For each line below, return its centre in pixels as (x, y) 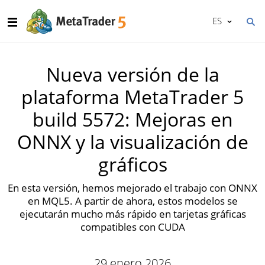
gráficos (132, 164)
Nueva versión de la (132, 74)
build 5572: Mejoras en (132, 119)
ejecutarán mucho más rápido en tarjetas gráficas (132, 214)
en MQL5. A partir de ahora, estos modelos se (132, 201)
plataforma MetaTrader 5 (132, 97)
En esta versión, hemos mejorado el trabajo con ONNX (132, 188)
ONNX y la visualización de (132, 142)
